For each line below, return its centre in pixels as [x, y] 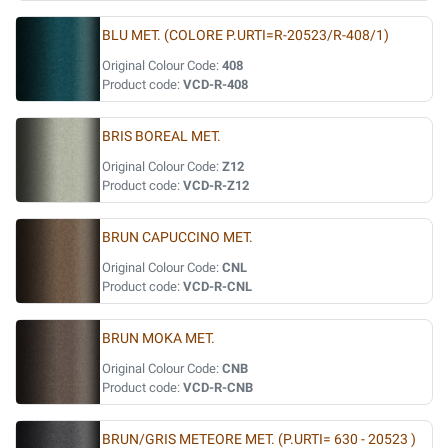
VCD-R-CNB [218, 387]
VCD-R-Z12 [216, 185]
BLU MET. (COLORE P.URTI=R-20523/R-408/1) [245, 35]
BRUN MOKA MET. [158, 338]
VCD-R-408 [215, 84]
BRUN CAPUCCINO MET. [177, 237]
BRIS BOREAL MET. [161, 136]
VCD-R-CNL [217, 286]
